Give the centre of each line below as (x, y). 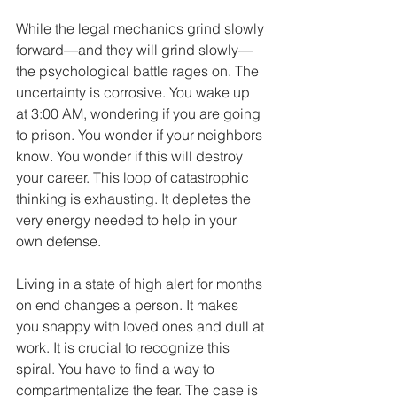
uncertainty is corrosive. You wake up (135, 92)
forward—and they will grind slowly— (134, 49)
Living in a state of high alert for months (141, 283)
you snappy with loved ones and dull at (142, 326)
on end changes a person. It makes (129, 304)
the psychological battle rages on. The (139, 70)
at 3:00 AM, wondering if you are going (140, 113)
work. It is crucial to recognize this (125, 347)
